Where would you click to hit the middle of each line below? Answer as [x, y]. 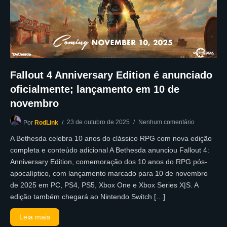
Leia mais [35, 217]
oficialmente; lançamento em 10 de [95, 89]
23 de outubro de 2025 [98, 122]
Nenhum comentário [166, 122]
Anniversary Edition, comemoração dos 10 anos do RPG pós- [109, 162]
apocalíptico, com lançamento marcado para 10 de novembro [109, 174]
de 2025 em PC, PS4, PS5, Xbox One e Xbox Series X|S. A [104, 185]
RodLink [46, 123]
